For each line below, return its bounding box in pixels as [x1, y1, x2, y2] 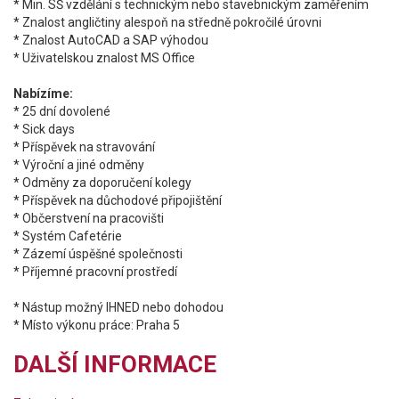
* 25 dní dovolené [13, 104, 110, 118]
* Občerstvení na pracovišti [13, 211, 164, 225]
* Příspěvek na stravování [13, 140, 155, 154]
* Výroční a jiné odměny [13, 158, 144, 172]
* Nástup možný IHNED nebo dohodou [13, 300, 224, 314]
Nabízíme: [13, 86, 73, 101]
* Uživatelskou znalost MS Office [13, 51, 195, 65]
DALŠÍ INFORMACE [13, 351, 216, 378]
